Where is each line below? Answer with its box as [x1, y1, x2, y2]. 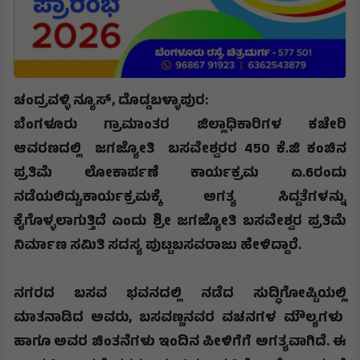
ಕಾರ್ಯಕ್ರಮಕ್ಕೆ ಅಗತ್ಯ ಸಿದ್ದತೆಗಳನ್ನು [83, 186, 346, 210]
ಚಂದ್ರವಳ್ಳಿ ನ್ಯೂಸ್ [14, 90, 112, 113]
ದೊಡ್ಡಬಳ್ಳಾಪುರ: [118, 90, 208, 113]
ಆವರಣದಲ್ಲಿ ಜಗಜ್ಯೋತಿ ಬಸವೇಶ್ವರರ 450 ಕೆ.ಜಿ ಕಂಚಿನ [14, 138, 346, 162]
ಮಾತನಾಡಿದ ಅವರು [14, 307, 129, 330]
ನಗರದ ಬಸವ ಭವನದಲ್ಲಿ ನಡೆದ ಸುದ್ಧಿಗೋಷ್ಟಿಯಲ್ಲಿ [14, 283, 346, 306]
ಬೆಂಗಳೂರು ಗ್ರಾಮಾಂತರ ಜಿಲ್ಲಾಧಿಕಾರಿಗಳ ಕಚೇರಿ [14, 114, 346, 137]
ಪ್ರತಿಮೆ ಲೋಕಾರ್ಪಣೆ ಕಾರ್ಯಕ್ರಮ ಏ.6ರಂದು [14, 162, 346, 186]
